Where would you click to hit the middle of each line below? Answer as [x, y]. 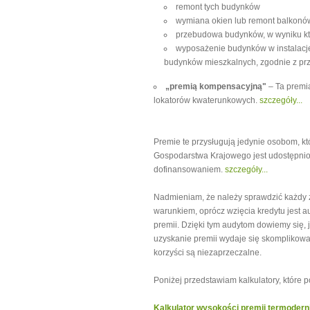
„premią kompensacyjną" [216, 86]
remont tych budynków [218, 7]
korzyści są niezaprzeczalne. [208, 253]
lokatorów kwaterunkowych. [207, 100]
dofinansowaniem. [189, 170]
